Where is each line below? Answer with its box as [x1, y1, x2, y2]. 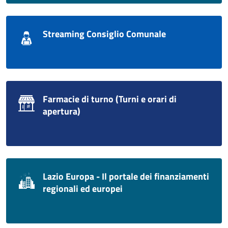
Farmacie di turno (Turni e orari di [43, 92, 177, 106]
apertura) [43, 104, 80, 119]
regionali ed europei [43, 182, 123, 196]
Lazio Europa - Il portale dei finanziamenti [43, 169, 209, 184]
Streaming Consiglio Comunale [43, 27, 166, 41]
